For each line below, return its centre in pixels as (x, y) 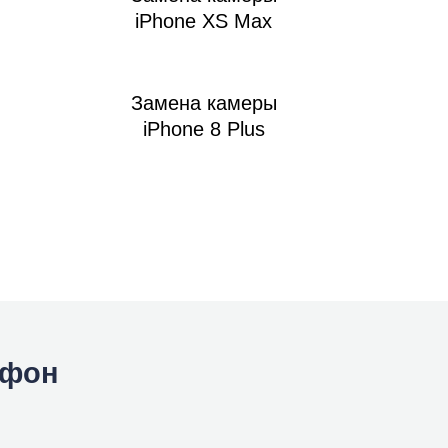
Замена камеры (203, 102)
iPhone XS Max (203, 20)
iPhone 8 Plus (203, 128)
